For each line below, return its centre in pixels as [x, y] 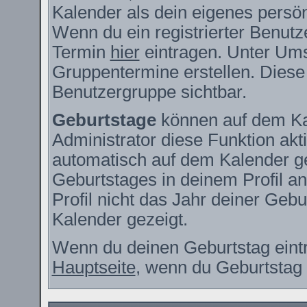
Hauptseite [94, 267]
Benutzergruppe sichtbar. [149, 92]
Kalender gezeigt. [120, 219]
